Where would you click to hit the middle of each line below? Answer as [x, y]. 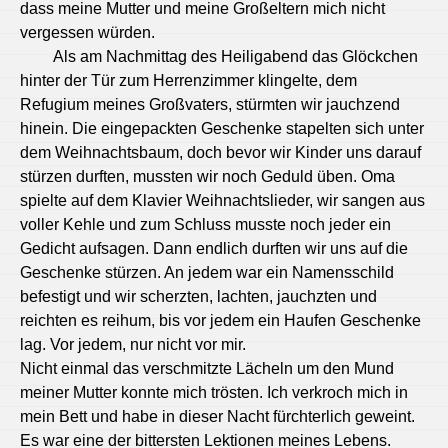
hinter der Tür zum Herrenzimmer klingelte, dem [188, 80]
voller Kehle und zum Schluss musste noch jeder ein [205, 224]
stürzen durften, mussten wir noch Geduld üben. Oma [207, 176]
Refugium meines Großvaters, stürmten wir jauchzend [210, 104]
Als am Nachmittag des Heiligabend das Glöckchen [235, 56]
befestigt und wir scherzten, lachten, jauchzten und [198, 296]
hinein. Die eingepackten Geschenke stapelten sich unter [222, 128]
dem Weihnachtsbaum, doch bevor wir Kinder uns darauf [220, 152]
